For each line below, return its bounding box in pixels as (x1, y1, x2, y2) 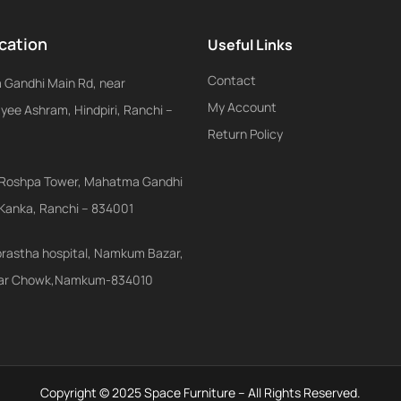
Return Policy (207, 124, 283, 142)
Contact (207, 71, 256, 89)
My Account (207, 98, 277, 115)
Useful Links (207, 34, 293, 55)
